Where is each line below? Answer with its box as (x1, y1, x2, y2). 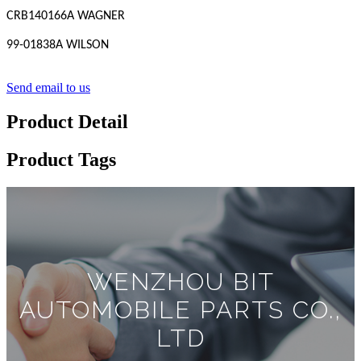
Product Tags (6, 149, 116, 171)
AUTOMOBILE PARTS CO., (19, 296, 342, 325)
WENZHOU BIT (86, 268, 275, 297)
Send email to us (6, 81, 90, 95)
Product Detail (6, 111, 128, 133)
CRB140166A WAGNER (6, 10, 125, 23)
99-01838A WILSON (6, 39, 112, 52)
